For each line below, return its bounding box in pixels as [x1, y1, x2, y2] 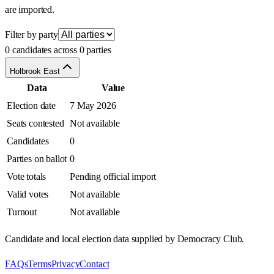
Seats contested [7, 118, 64, 129]
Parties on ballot [7, 154, 67, 165]
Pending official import [70, 171, 157, 182]
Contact [80, 259, 109, 270]
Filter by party [5, 29, 58, 40]
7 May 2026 [70, 100, 116, 111]
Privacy [51, 259, 80, 270]
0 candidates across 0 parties [5, 45, 111, 56]
